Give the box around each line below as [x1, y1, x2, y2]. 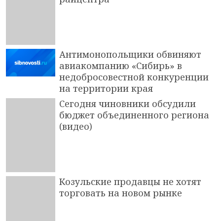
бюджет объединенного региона [59, 109, 209, 121]
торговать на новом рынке [59, 186, 182, 199]
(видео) [59, 120, 92, 132]
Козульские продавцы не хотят [59, 175, 201, 187]
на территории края [59, 82, 153, 94]
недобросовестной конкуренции [59, 71, 209, 83]
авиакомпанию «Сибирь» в [59, 59, 182, 72]
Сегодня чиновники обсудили [59, 97, 196, 110]
